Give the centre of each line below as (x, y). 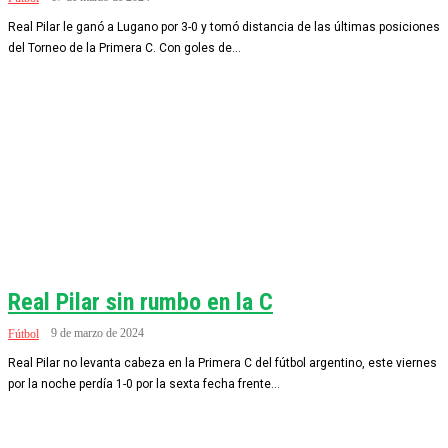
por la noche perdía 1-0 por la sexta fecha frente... (144, 384)
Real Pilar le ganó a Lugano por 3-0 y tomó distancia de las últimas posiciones (224, 27)
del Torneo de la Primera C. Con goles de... (124, 48)
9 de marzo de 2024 (97, 333)
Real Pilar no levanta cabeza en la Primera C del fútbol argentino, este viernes (222, 363)
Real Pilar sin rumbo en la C (140, 302)
